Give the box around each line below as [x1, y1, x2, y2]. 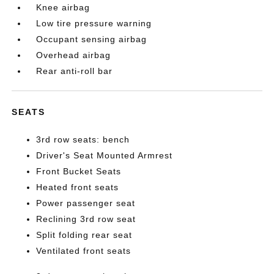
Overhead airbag [36, 50, 111, 60]
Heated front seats [36, 182, 119, 192]
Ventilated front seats [36, 246, 131, 256]
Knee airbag [36, 2, 91, 12]
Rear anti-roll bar [36, 66, 113, 76]
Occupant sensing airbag [36, 34, 147, 44]
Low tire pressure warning [36, 18, 152, 28]
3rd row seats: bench [36, 135, 130, 144]
